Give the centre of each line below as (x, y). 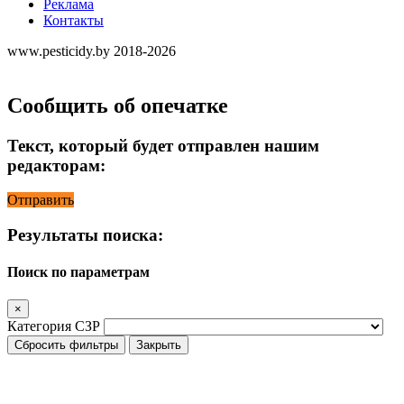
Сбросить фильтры (66, 345)
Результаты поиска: (85, 234)
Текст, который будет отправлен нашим (163, 145)
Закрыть (159, 345)
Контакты (73, 20)
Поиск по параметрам (78, 272)
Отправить (41, 200)
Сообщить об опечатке (118, 105)
